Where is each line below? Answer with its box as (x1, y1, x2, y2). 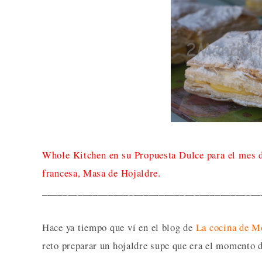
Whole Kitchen (42, 148, 106, 161)
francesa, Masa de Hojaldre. (42, 166, 161, 180)
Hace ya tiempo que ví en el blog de (42, 220, 196, 234)
